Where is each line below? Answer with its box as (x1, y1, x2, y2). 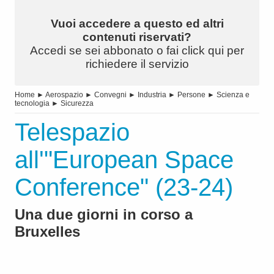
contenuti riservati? (83, 31, 191, 44)
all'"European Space (15, 146, 234, 174)
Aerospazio (45, 91, 83, 100)
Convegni (94, 91, 127, 100)
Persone (177, 91, 206, 100)
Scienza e (217, 91, 250, 100)
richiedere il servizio (85, 57, 189, 71)
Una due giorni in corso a (15, 206, 193, 223)
